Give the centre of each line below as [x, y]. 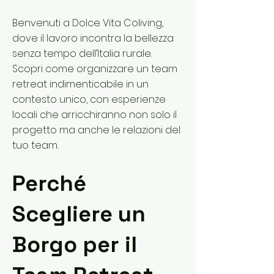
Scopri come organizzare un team [95, 69]
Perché [49, 183]
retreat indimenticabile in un [80, 84]
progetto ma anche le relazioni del [96, 130]
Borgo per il [75, 245]
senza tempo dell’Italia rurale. [82, 54]
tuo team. [35, 145]
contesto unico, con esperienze [89, 99]
